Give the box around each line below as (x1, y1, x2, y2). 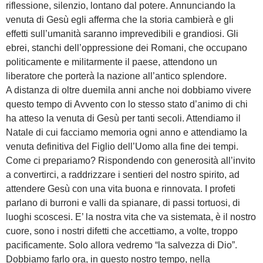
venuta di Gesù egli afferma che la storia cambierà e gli (6, 14, 234, 25)
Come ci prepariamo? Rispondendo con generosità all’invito (6, 155, 255, 166)
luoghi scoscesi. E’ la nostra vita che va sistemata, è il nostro (6, 211, 256, 222)
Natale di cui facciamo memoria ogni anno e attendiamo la (6, 127, 247, 137)
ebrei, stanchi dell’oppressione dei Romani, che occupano (6, 42, 247, 53)
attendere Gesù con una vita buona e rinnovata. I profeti (6, 183, 235, 194)
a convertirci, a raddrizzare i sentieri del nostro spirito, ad (6, 169, 240, 180)
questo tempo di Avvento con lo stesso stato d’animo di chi (6, 99, 248, 109)
